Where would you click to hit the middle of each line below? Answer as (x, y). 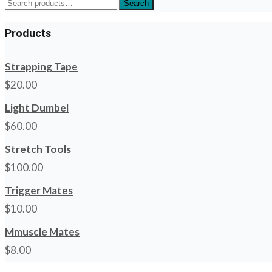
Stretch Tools (38, 149)
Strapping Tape (41, 67)
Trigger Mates (39, 191)
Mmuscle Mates (42, 232)
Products (28, 33)
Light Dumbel (37, 108)
